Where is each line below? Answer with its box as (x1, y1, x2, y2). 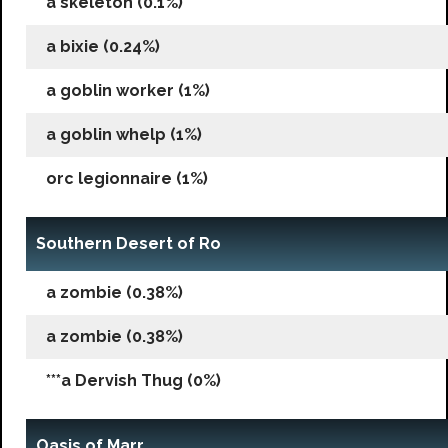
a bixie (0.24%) (46, 36, 160, 56)
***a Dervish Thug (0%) (46, 370, 221, 390)
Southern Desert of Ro (36, 233, 221, 253)
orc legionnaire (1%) (46, 168, 208, 188)
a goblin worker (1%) (46, 80, 210, 100)
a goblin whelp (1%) (46, 124, 202, 144)
